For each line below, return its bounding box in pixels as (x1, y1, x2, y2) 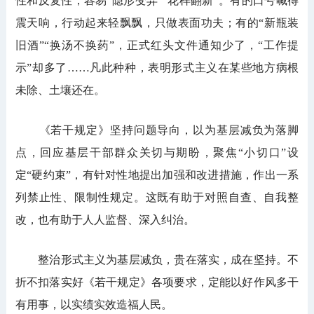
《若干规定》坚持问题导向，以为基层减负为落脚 (15, 124, 299, 137)
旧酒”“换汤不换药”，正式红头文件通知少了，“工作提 (15, 39, 299, 52)
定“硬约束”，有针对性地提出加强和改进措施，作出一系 (15, 169, 299, 182)
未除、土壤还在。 (15, 84, 105, 97)
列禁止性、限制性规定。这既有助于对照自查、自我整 (15, 191, 299, 204)
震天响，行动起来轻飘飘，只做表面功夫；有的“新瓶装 (15, 17, 299, 29)
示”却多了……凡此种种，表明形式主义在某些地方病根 (15, 62, 299, 74)
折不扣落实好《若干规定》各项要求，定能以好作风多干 (15, 276, 299, 289)
